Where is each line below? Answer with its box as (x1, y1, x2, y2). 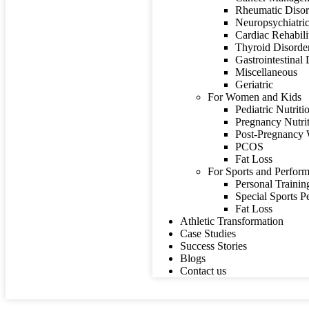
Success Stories (180, 240, 248, 252)
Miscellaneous (235, 66, 298, 78)
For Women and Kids (208, 91, 302, 103)
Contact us (180, 265, 227, 277)
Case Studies (180, 228, 237, 239)
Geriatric (235, 79, 274, 90)
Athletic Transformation (180, 215, 284, 227)
